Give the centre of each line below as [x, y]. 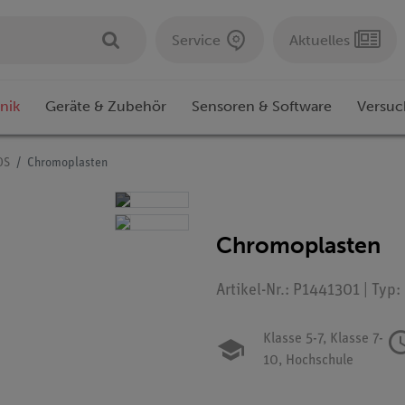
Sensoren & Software [262, 107]
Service [196, 40]
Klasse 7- [355, 339]
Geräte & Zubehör [106, 107]
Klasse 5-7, [295, 339]
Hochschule [318, 361]
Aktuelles [320, 40]
